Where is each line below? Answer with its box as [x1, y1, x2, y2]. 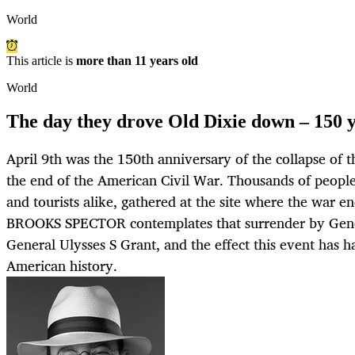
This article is [6, 54, 76, 68]
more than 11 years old [76, 54, 198, 68]
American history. [6, 254, 117, 278]
